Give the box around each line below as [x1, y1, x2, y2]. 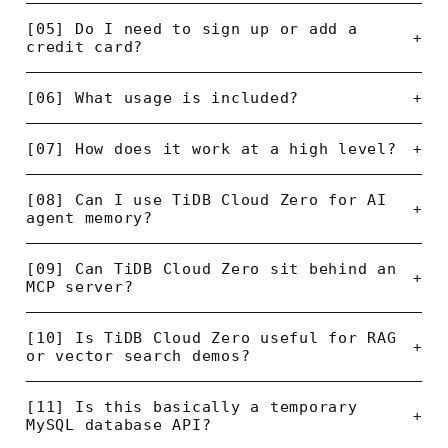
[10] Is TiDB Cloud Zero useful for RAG [26, 329, 397, 348]
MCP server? [26, 278, 134, 297]
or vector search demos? [26, 347, 251, 366]
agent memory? [26, 209, 153, 228]
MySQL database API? [26, 416, 212, 435]
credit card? [26, 38, 143, 57]
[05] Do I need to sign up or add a [26, 20, 358, 39]
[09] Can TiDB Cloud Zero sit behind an [26, 260, 397, 279]
